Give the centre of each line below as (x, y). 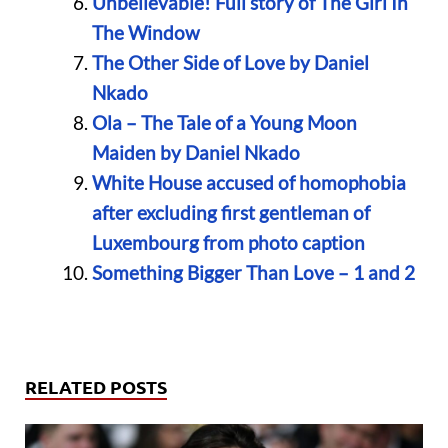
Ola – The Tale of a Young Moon (224, 122)
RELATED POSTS (96, 387)
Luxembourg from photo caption (228, 242)
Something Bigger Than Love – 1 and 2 (253, 272)
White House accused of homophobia (248, 182)
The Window (145, 32)
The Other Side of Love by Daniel (230, 62)
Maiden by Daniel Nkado (195, 152)
